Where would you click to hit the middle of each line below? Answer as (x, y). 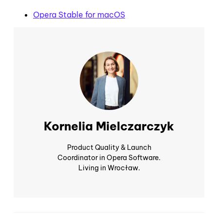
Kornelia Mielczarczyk (109, 126)
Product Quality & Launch (109, 148)
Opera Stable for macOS (79, 14)
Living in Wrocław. (109, 168)
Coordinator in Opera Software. (109, 158)
